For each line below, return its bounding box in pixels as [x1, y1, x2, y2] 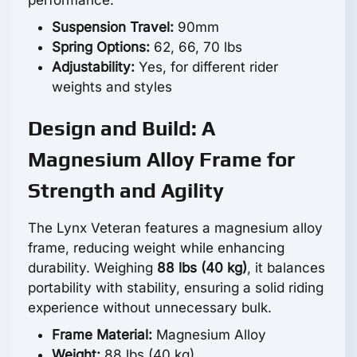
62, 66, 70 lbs [150, 38, 242, 55]
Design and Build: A [28, 116, 215, 140]
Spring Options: [52, 38, 150, 55]
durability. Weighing [28, 259, 157, 276]
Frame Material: [52, 326, 152, 343]
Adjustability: [52, 58, 135, 75]
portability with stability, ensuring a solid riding [28, 279, 324, 296]
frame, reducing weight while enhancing [28, 239, 284, 256]
